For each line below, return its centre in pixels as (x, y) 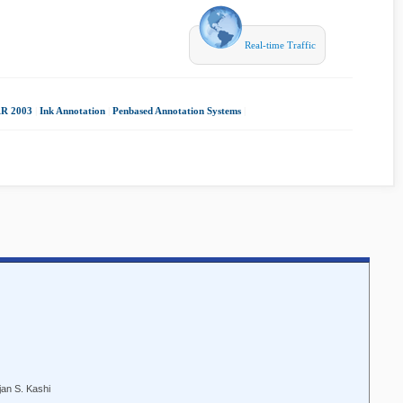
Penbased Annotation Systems (177, 111)
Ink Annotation (72, 111)
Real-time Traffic (279, 45)
